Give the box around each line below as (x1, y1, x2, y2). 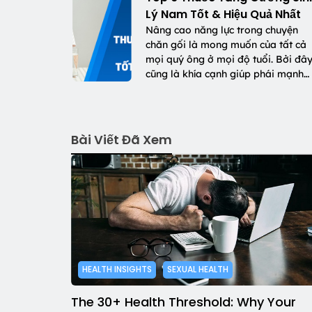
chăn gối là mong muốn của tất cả (145, 38, 306, 52)
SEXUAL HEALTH (167, 263, 228, 276)
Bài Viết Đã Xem (71, 131, 172, 149)
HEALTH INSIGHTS (82, 263, 152, 276)
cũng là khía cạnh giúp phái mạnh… (145, 68, 309, 81)
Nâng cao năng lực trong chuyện (145, 24, 298, 37)
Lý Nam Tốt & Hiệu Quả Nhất (145, 6, 301, 23)
